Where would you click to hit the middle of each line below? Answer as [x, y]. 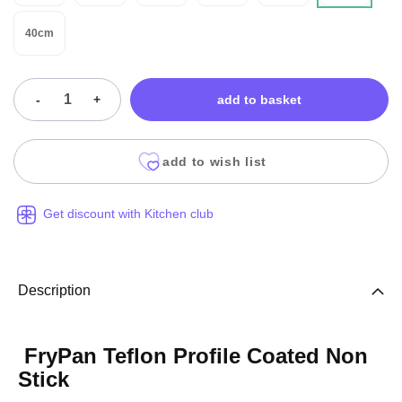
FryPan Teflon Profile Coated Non [193, 356]
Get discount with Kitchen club [128, 214]
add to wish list [214, 162]
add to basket [259, 100]
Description [54, 290]
